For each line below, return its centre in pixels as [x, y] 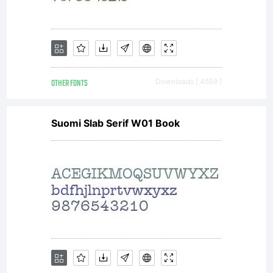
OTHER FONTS [69, 84]
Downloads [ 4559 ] [189, 81]
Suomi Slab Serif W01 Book [115, 123]
